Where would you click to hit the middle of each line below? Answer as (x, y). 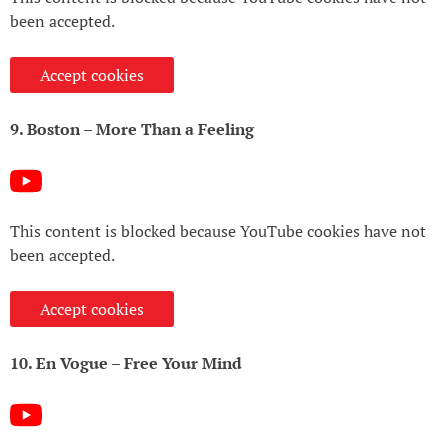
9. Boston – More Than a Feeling (132, 128)
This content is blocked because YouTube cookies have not (218, 230)
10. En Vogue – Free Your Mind (126, 362)
